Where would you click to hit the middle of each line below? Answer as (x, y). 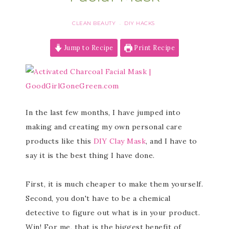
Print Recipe (154, 48)
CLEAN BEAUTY (94, 23)
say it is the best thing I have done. (90, 155)
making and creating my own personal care (104, 127)
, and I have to (171, 141)
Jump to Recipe (88, 48)
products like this (60, 141)
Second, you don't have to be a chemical (98, 198)
